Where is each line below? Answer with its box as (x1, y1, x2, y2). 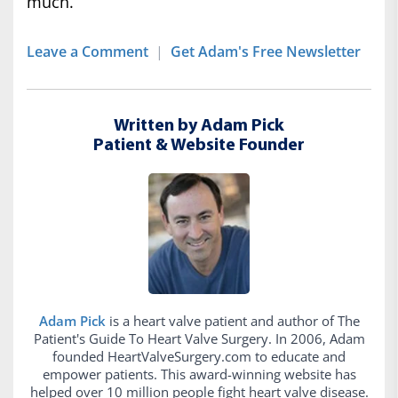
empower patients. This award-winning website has (42, 364, 356, 383)
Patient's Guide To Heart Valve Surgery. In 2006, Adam (33, 329, 365, 347)
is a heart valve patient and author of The (105, 311, 360, 330)
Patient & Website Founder (93, 137, 305, 155)
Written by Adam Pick (114, 117, 284, 136)
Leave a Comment (27, 42, 148, 62)
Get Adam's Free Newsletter (171, 42, 361, 62)
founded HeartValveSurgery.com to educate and (52, 346, 346, 365)
